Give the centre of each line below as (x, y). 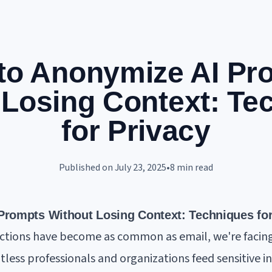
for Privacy (136, 131)
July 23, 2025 (141, 168)
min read (194, 168)
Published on (86, 168)
